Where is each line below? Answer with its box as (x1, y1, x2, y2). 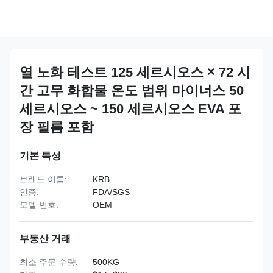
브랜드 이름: (19, 174, 67, 184)
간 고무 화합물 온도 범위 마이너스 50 (19, 83, 244, 98)
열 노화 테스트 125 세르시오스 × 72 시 (19, 65, 250, 80)
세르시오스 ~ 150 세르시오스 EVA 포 (19, 101, 241, 116)
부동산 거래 (19, 233, 71, 244)
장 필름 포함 (19, 119, 94, 135)
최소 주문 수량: (19, 257, 78, 267)
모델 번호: (19, 200, 58, 210)
